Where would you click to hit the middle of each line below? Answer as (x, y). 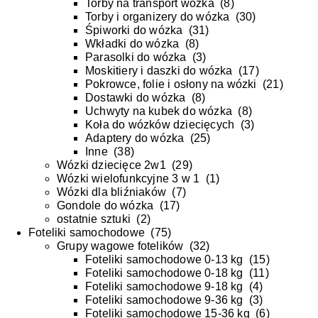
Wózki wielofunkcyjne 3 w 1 (128, 179)
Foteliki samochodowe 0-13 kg (164, 260)
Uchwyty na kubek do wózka (159, 111)
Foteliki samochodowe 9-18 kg (164, 287)
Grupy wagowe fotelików (120, 246)
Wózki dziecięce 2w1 (111, 165)
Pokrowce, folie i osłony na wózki (171, 84)
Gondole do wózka (105, 206)
